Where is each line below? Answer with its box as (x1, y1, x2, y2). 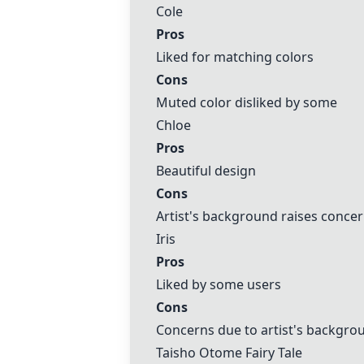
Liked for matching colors (156, 48, 314, 66)
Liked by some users (156, 275, 281, 293)
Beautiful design (156, 162, 256, 180)
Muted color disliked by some (156, 93, 337, 111)
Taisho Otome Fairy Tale (156, 344, 302, 362)
